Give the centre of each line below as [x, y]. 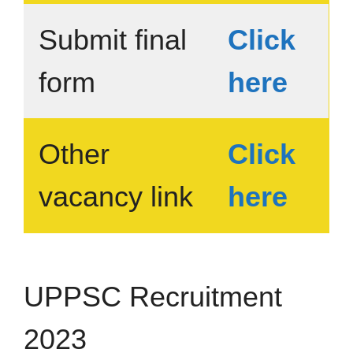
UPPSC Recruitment [153, 297]
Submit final [113, 40]
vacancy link [116, 197]
